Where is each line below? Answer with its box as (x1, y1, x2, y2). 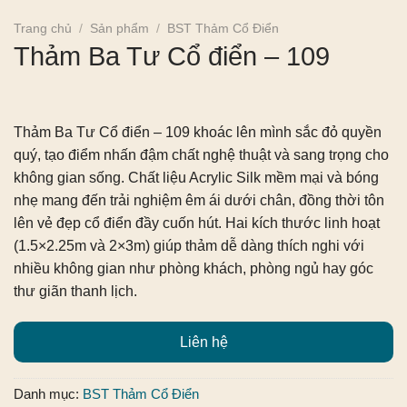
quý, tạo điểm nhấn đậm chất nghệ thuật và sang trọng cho (14, 147, 389, 164)
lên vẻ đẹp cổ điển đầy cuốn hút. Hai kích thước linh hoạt (14, 215, 380, 232)
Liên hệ (179, 334, 228, 351)
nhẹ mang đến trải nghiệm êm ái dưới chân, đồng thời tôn (14, 193, 384, 209)
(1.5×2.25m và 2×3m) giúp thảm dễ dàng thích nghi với (14, 238, 364, 254)
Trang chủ (14, 21, 72, 35)
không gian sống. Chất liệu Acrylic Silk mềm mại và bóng (14, 170, 379, 186)
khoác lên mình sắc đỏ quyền (190, 124, 382, 141)
